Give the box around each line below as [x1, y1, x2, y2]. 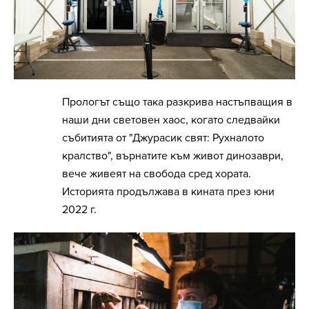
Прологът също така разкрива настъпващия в [62, 94, 292, 109]
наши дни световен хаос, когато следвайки [62, 112, 280, 127]
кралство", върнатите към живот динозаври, [62, 148, 283, 163]
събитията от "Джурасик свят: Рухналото [62, 130, 264, 145]
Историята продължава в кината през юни [62, 184, 275, 199]
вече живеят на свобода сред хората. [62, 166, 251, 181]
